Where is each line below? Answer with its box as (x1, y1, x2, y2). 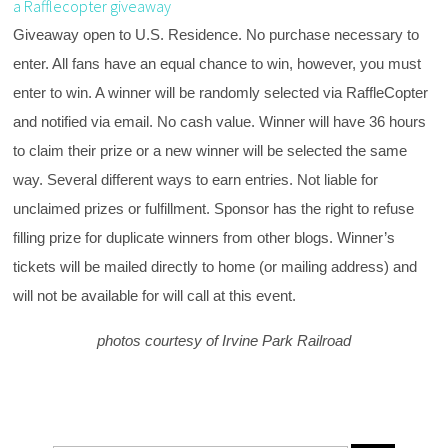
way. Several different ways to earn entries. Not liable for (13, 170, 379, 188)
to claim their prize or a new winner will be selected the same (13, 141, 408, 159)
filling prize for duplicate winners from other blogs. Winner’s (13, 228, 396, 246)
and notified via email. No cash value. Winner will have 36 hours (13, 112, 427, 130)
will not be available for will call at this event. (13, 286, 301, 304)
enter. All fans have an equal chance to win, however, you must (13, 54, 422, 72)
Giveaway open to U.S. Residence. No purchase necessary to (13, 25, 420, 43)
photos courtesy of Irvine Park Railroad (96, 331, 351, 349)
